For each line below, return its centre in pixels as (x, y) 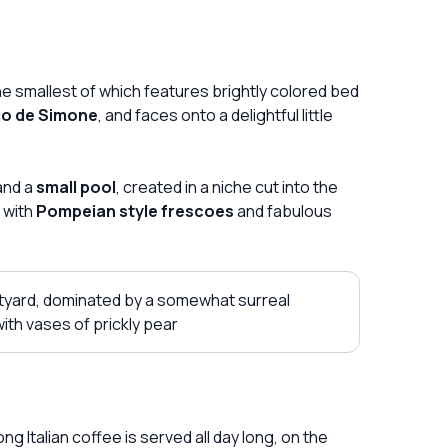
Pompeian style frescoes (135, 210)
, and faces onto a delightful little (215, 114)
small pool (76, 186)
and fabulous (283, 210)
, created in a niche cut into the (227, 186)
